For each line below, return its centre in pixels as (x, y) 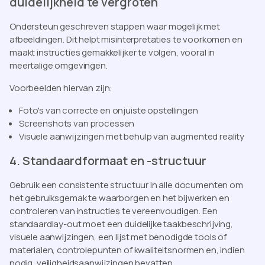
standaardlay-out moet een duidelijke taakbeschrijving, (121, 224)
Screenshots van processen (77, 123)
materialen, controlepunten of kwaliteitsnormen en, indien (127, 250)
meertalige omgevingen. (59, 65)
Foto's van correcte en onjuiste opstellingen (109, 110)
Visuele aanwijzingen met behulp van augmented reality (132, 136)
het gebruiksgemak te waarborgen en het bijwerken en (119, 198)
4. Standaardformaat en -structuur (108, 160)
